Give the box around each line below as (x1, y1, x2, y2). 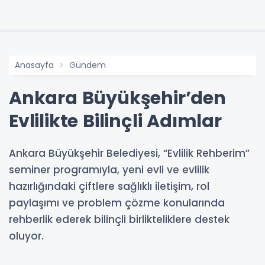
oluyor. (9, 229, 44, 244)
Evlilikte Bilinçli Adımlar (9, 109, 222, 134)
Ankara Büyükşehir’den (9, 86, 226, 111)
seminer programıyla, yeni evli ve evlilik (9, 163, 209, 177)
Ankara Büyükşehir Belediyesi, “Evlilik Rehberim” (9, 146, 250, 161)
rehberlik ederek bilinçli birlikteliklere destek (9, 212, 230, 227)
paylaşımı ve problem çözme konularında (9, 196, 225, 211)
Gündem (69, 59, 106, 72)
